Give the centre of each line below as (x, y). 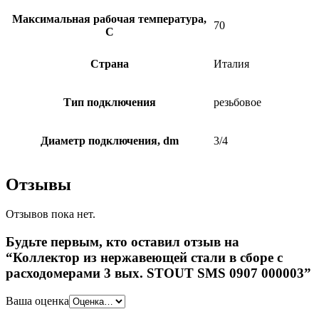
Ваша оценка (37, 300)
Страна (109, 63)
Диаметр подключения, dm (109, 140)
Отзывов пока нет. (51, 214)
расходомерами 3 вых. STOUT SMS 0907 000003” (158, 273)
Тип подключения (109, 102)
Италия (231, 63)
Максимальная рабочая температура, (109, 19)
